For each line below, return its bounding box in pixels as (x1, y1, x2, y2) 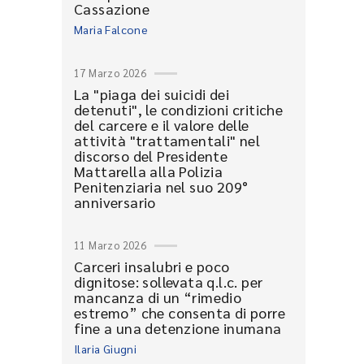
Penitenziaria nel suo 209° (74, 177, 249, 196)
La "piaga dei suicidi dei (74, 84, 229, 103)
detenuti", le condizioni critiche (74, 100, 284, 119)
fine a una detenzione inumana (74, 318, 282, 337)
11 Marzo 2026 (74, 238, 147, 252)
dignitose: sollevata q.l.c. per (74, 272, 263, 291)
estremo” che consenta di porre (74, 303, 285, 322)
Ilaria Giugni (74, 341, 137, 356)
